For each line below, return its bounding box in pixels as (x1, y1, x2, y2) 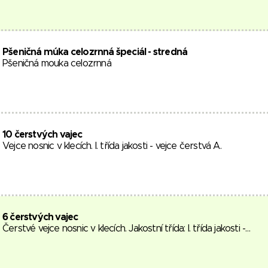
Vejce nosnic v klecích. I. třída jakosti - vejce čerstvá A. (2, 141, 221, 151)
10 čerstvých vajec (2, 130, 83, 139)
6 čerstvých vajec (2, 212, 78, 222)
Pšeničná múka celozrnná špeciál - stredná (2, 47, 188, 57)
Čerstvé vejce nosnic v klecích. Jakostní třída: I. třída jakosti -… (2, 224, 251, 233)
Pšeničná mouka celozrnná (2, 59, 111, 68)
